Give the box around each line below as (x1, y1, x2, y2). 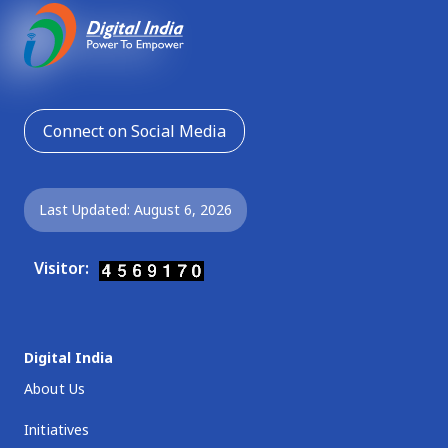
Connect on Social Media (42, 120, 226, 143)
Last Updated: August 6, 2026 (38, 200, 232, 220)
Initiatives (23, 420, 90, 440)
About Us (23, 379, 86, 399)
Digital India (23, 348, 113, 368)
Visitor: (33, 257, 89, 280)
